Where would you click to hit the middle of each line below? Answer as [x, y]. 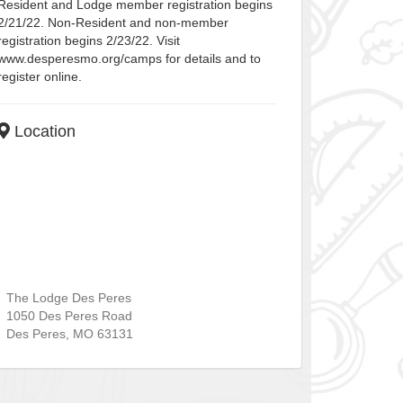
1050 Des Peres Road [69, 316]
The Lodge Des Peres [68, 298]
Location [42, 132]
